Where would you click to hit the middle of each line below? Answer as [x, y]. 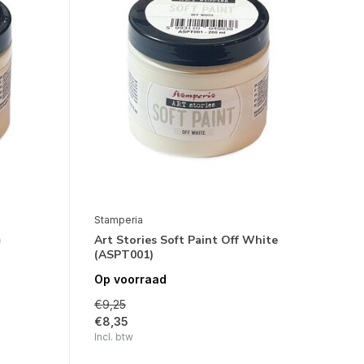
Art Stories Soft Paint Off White [186, 240]
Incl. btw [113, 336]
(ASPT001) [123, 254]
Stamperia [118, 219]
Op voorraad [130, 279]
